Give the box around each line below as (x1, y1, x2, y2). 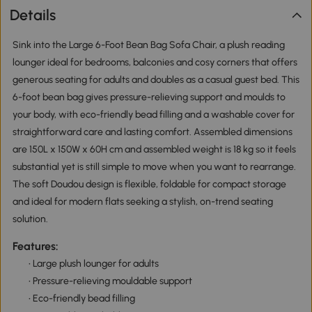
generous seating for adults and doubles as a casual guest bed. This (12, 73, 299, 86)
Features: (12, 240, 58, 253)
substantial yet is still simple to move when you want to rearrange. (12, 160, 296, 173)
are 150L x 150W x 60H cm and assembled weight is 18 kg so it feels (12, 143, 296, 155)
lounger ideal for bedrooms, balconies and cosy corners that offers (12, 56, 297, 68)
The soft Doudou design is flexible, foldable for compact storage (12, 178, 286, 190)
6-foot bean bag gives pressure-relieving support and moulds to (12, 91, 286, 103)
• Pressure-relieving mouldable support (28, 275, 192, 288)
